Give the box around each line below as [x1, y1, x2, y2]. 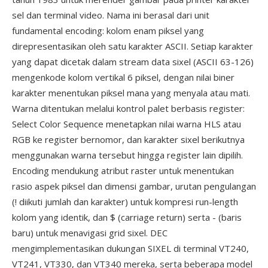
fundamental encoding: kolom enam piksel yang [12, 25, 204, 36]
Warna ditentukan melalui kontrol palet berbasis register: [12, 102, 245, 114]
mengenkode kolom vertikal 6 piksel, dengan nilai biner [12, 71, 234, 83]
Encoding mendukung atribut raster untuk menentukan [12, 165, 234, 176]
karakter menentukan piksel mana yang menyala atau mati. [12, 87, 250, 99]
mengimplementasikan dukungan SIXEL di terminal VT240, [12, 242, 249, 254]
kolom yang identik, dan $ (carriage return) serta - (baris [12, 211, 242, 223]
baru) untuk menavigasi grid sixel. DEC [12, 227, 167, 239]
